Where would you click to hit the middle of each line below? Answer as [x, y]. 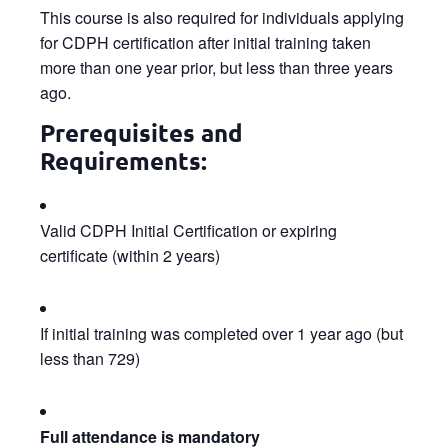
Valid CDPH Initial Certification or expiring [188, 230]
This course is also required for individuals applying [222, 17]
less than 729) [90, 358]
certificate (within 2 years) [130, 255]
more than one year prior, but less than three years [216, 67]
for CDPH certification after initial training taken [205, 42]
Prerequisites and [141, 132]
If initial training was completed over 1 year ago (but [221, 333]
